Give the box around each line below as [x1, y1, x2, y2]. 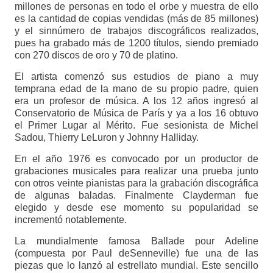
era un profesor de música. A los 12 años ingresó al [14, 96, 259, 107]
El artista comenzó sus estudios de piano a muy [14, 71, 259, 82]
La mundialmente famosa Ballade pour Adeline [14, 236, 259, 247]
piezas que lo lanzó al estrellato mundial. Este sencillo [14, 260, 259, 271]
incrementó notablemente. [14, 214, 127, 225]
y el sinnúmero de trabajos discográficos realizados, [14, 26, 259, 37]
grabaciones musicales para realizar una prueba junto [14, 166, 259, 177]
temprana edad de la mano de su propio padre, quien [14, 83, 259, 94]
